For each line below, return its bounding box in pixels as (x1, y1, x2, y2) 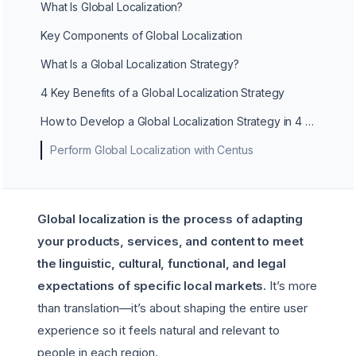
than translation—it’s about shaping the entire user (37, 300, 308, 315)
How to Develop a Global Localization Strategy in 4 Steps (48, 114, 305, 128)
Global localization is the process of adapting (37, 211, 304, 226)
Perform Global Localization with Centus (56, 143, 253, 157)
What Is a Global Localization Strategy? (51, 57, 239, 71)
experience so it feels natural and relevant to (37, 323, 280, 338)
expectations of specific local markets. (37, 278, 267, 293)
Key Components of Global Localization (46, 29, 242, 42)
